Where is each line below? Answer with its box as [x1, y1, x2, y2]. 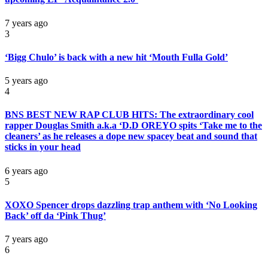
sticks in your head [5, 142, 81, 153]
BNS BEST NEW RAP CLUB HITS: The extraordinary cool [5, 109, 254, 120]
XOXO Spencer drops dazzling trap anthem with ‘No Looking [5, 199, 257, 210]
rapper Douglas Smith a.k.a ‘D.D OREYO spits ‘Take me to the [5, 120, 262, 131]
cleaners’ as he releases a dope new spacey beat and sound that [5, 131, 257, 142]
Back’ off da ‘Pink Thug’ [5, 210, 106, 221]
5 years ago [5, 75, 48, 86]
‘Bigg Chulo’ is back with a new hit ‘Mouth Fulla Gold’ [5, 51, 228, 62]
